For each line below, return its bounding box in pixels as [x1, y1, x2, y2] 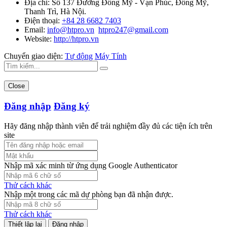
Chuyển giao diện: [4, 52, 65, 61]
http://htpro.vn [54, 34, 99, 44]
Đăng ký [54, 100, 90, 111]
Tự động [65, 52, 93, 61]
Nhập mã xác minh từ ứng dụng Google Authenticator [4, 161, 177, 170]
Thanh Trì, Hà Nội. [24, 7, 86, 16]
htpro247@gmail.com [98, 25, 168, 34]
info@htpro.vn [47, 25, 94, 34]
